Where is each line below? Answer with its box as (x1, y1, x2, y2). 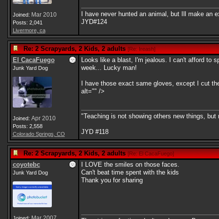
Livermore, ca (12, 27, 45, 33)
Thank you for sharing (81, 176, 143, 184)
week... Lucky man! (81, 64, 137, 71)
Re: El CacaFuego (129, 151, 173, 156)
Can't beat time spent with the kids (81, 169, 179, 176)
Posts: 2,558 (12, 123, 43, 129)
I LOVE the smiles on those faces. (81, 161, 179, 168)
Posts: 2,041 (12, 20, 43, 25)
